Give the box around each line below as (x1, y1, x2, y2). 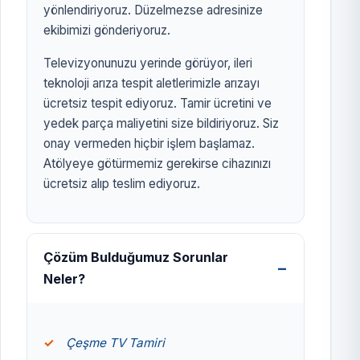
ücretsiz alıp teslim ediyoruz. (43, 175, 200, 191)
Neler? (43, 270, 85, 287)
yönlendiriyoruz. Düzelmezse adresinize (43, 2, 263, 18)
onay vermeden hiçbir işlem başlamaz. (43, 135, 255, 151)
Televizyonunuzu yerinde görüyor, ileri (43, 55, 252, 71)
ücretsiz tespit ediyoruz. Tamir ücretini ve (43, 95, 272, 111)
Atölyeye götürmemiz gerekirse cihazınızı (43, 155, 271, 171)
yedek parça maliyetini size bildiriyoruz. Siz (43, 115, 279, 131)
